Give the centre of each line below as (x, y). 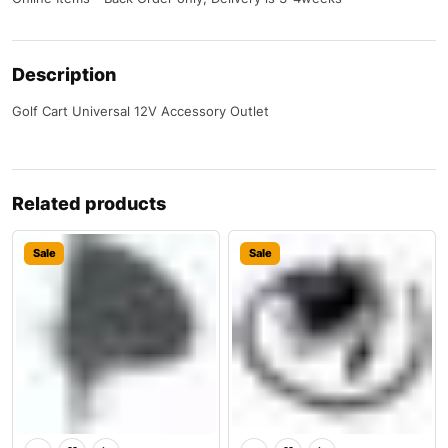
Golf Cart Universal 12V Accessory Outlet (140, 111)
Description (64, 75)
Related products (89, 204)
